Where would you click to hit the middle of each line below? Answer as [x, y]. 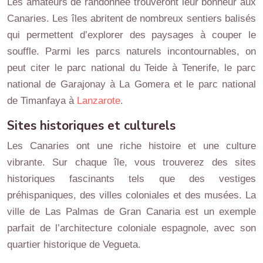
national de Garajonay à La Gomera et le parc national [131, 84]
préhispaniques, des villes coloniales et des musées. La [131, 195]
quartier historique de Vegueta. [74, 244]
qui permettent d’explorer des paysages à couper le [131, 35]
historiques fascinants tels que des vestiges [131, 178]
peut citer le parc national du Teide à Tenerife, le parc [131, 68]
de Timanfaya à [42, 100]
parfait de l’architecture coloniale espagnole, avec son [131, 228]
